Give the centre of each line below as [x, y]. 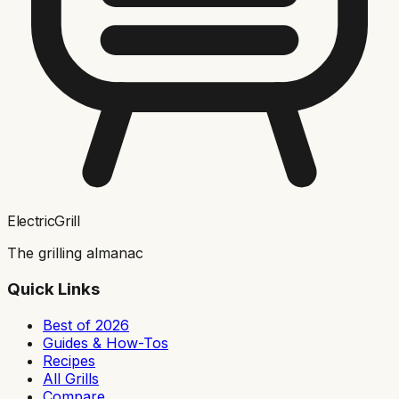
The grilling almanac [75, 253]
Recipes [69, 360]
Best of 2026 [86, 325]
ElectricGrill [44, 221]
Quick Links [53, 289]
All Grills [71, 378]
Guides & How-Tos [106, 342]
